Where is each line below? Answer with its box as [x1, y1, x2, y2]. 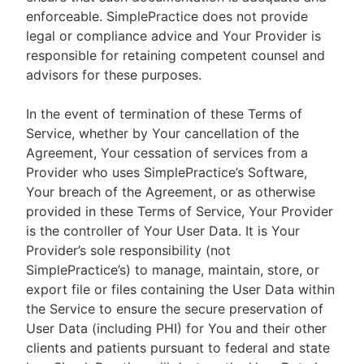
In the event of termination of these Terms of [26, 106, 302, 122]
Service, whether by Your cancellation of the [26, 125, 299, 141]
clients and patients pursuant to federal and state [26, 340, 330, 356]
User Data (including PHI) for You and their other [26, 320, 327, 336]
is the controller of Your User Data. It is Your [26, 223, 300, 239]
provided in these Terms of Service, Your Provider [26, 203, 333, 219]
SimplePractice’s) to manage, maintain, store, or [26, 262, 319, 278]
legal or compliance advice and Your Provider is [26, 28, 321, 44]
